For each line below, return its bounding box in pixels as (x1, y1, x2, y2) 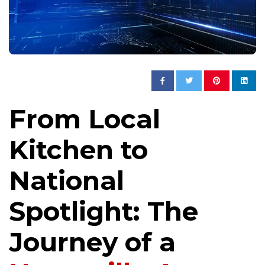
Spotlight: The (9, 195, 198, 228)
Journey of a (9, 226, 176, 258)
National (9, 164, 124, 197)
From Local (9, 103, 160, 135)
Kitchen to (9, 134, 148, 166)
